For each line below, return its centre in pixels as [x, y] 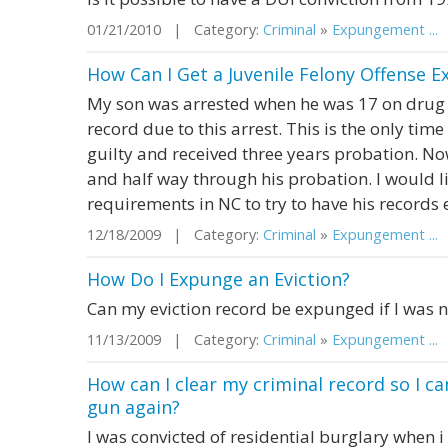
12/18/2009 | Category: [175, 234]
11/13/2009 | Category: [175, 339]
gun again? [133, 407]
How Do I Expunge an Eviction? [218, 279]
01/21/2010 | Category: [175, 29]
